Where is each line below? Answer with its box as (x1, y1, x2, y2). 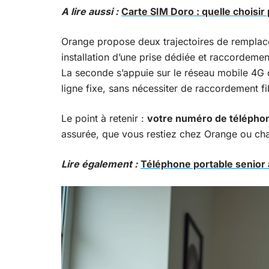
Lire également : (61, 158, 138, 170)
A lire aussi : (61, 5, 118, 17)
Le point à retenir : (61, 112, 147, 124)
